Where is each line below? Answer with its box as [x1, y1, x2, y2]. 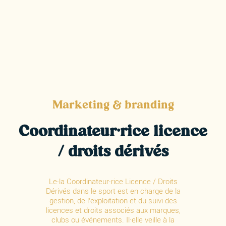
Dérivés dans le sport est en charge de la [45, 187, 181, 196]
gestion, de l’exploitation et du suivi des [49, 196, 177, 206]
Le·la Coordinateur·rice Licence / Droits [48, 177, 178, 187]
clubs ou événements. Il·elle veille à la [51, 215, 175, 225]
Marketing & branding [52, 97, 174, 114]
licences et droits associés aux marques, [45, 206, 181, 215]
